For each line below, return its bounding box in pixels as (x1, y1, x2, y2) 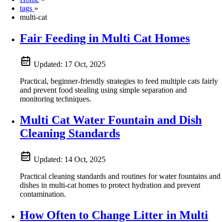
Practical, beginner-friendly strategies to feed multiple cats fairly (20, 76, 218, 85)
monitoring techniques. (20, 94, 91, 103)
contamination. (20, 189, 66, 198)
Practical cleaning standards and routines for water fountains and (20, 171, 221, 180)
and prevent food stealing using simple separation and (20, 85, 187, 94)
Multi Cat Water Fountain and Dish (20, 113, 202, 126)
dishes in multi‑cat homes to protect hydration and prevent (20, 180, 200, 189)
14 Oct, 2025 (64, 155, 106, 164)
